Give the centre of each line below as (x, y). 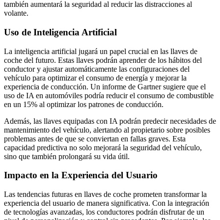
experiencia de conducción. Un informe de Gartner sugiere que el (105, 86)
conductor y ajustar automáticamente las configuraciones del (97, 69)
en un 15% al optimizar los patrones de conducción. (84, 104)
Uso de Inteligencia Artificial (60, 32)
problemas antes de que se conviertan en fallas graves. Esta (95, 138)
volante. (16, 13)
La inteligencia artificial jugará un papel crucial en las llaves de (101, 51)
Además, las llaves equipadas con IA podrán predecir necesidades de (110, 121)
